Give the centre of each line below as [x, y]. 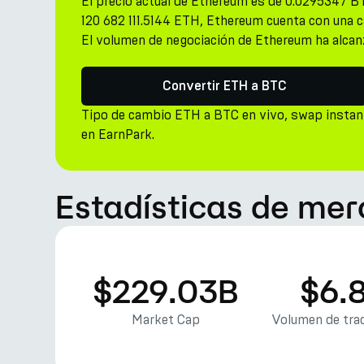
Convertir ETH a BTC [224, 86]
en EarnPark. [118, 134]
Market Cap [166, 320]
